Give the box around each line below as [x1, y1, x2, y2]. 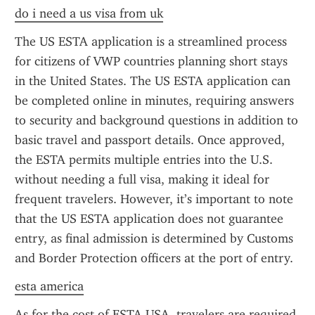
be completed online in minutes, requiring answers [15, 93, 294, 108]
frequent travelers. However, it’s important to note [15, 191, 293, 207]
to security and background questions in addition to [15, 112, 298, 128]
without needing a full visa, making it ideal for [15, 172, 269, 187]
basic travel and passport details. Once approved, [15, 132, 285, 148]
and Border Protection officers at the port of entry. [15, 250, 293, 266]
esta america [15, 278, 84, 294]
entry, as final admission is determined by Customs [15, 231, 293, 246]
